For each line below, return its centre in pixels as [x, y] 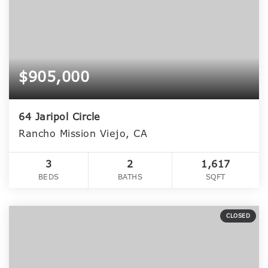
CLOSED [238, 216]
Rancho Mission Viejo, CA [83, 134]
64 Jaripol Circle [60, 117]
